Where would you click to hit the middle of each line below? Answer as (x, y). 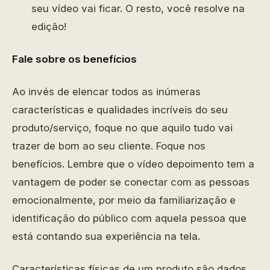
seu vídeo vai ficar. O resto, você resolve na (138, 8)
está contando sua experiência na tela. (106, 236)
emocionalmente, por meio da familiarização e (124, 200)
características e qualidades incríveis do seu (120, 110)
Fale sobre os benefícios (74, 59)
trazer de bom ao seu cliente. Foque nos (109, 146)
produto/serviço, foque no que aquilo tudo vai (122, 128)
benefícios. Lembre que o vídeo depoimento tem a (133, 164)
